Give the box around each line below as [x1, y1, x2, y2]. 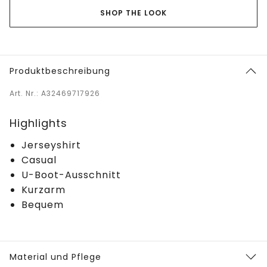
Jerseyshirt [21, 138, 81, 152]
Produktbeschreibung [10, 64, 110, 77]
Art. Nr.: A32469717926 [10, 88, 100, 98]
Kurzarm [21, 182, 66, 197]
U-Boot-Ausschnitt [21, 167, 121, 182]
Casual [21, 153, 57, 167]
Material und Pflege [10, 250, 101, 263]
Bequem [21, 197, 64, 212]
